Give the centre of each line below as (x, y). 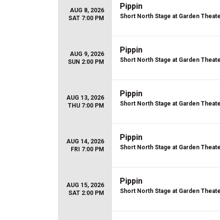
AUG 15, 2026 (85, 185)
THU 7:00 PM (86, 106)
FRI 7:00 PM (87, 149)
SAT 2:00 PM (86, 193)
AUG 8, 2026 (87, 10)
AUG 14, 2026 (85, 141)
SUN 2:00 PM (86, 62)
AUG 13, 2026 (85, 98)
